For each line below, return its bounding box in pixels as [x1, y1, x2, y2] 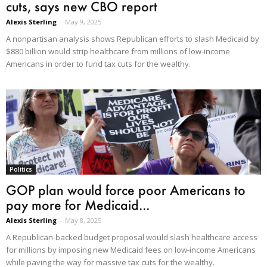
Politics [10, 164, 32, 173]
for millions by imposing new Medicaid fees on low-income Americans [6, 244, 256, 255]
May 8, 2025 [65, 215, 101, 225]
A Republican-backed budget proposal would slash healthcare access [6, 231, 257, 243]
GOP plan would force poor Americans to [6, 181, 246, 198]
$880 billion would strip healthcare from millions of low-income [6, 46, 230, 57]
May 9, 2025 [65, 17, 101, 27]
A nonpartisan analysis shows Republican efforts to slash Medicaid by [6, 33, 259, 45]
